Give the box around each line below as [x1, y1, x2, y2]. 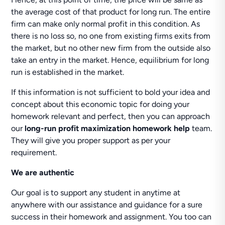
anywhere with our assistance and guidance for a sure [11, 200, 203, 209]
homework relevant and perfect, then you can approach [11, 111, 210, 121]
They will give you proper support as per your [11, 136, 171, 145]
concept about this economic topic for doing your [11, 99, 190, 109]
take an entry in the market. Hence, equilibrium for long [11, 55, 209, 65]
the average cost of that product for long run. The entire [11, 7, 211, 17]
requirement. [11, 148, 57, 157]
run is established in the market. [11, 67, 125, 77]
